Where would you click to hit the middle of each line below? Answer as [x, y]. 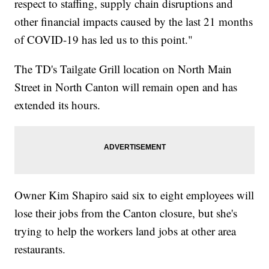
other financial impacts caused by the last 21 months [134, 21]
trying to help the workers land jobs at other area [125, 231]
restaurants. [40, 249]
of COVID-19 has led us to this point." [104, 39]
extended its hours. [58, 104]
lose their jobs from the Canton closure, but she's [126, 213]
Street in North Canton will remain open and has [126, 86]
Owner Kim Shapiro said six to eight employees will [134, 195]
